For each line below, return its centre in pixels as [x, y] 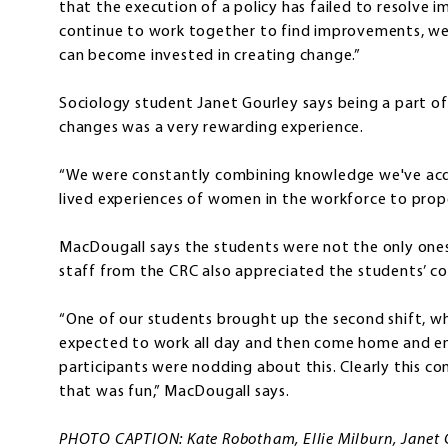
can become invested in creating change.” [210, 56]
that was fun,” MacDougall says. [174, 392]
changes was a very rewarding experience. [211, 128]
